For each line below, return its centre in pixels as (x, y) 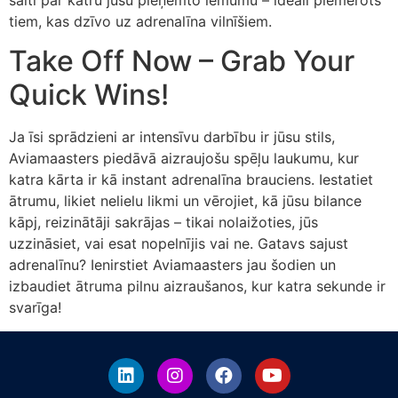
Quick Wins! (89, 95)
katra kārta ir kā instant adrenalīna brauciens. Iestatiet (191, 180)
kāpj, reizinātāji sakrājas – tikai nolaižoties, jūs (163, 223)
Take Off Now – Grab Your (182, 61)
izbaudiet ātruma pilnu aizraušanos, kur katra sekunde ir (197, 287)
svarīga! (35, 308)
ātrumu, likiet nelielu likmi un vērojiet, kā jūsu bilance (185, 201)
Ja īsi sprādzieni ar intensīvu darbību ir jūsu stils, (172, 137)
